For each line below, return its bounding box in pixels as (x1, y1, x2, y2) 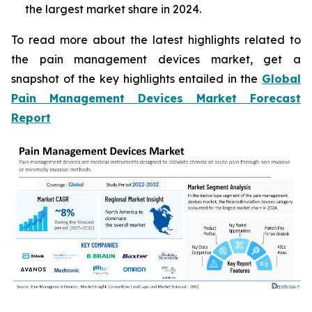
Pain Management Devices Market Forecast (11, 91, 301, 105)
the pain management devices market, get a (11, 52, 301, 66)
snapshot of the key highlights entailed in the (11, 72, 262, 86)
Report (11, 111, 51, 125)
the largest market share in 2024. (25, 2, 201, 16)
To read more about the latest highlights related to (11, 33, 301, 47)
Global (262, 72, 301, 86)
